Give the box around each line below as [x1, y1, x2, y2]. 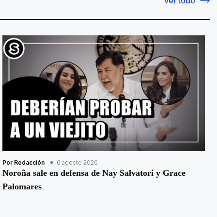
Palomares [2, 181, 42, 191]
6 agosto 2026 [56, 158, 98, 166]
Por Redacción [2, 158, 45, 166]
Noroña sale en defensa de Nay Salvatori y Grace [2, 168, 186, 178]
